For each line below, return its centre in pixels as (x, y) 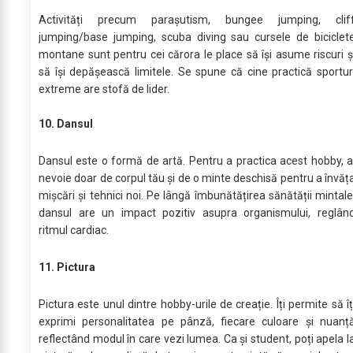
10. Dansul (66, 123)
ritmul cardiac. (74, 230)
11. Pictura (67, 267)
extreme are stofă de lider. (104, 89)
